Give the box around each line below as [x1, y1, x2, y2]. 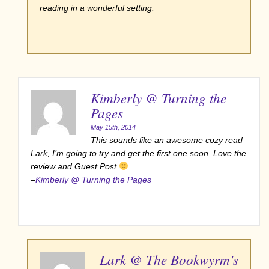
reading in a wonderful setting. [40, 2, 154, 13]
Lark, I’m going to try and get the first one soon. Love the [31, 148, 246, 158]
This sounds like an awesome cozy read [91, 134, 243, 145]
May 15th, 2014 [91, 123, 136, 131]
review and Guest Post [31, 161, 119, 171]
